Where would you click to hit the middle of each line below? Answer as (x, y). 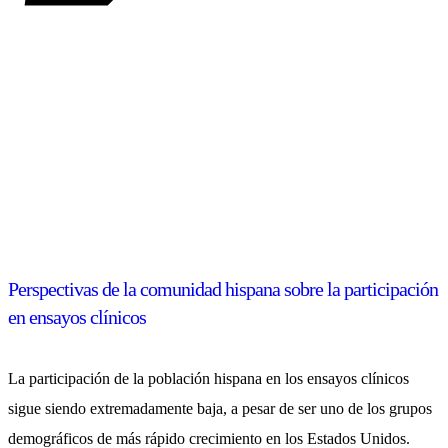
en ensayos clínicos (77, 317)
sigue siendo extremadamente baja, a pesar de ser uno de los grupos (220, 409)
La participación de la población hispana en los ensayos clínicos (208, 379)
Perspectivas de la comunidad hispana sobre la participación (223, 289)
